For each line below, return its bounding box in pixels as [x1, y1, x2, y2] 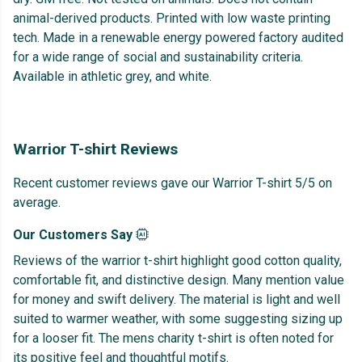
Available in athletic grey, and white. [13, 69, 212, 85]
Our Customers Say [13, 227, 136, 243]
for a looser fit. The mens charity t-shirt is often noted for [13, 330, 334, 347]
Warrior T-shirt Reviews [13, 140, 178, 159]
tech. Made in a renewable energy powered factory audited [13, 30, 343, 46]
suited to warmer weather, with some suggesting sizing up [13, 311, 343, 327]
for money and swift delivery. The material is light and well [13, 292, 340, 308]
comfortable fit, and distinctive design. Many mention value [13, 272, 344, 288]
